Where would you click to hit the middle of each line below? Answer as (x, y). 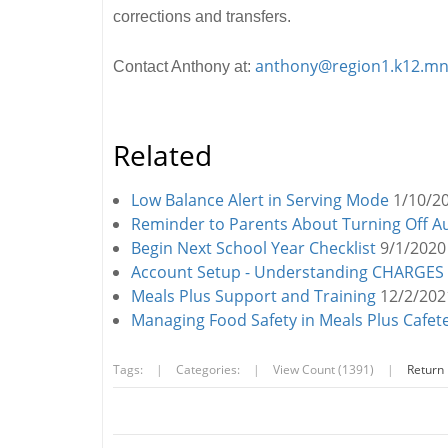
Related (162, 155)
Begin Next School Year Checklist (253, 248)
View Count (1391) (323, 369)
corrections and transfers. (208, 16)
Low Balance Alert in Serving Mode (260, 200)
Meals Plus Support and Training (253, 296)
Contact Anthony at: (184, 66)
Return (425, 369)
